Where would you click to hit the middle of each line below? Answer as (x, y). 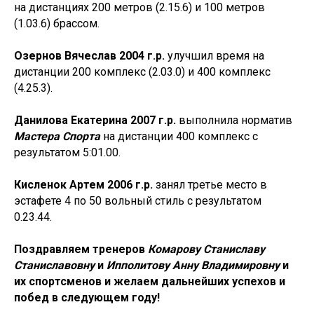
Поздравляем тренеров (81, 249)
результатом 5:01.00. (67, 152)
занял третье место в (210, 185)
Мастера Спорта (57, 136)
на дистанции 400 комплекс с (179, 136)
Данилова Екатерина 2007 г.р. (95, 120)
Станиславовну (54, 265)
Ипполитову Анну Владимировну (193, 265)
